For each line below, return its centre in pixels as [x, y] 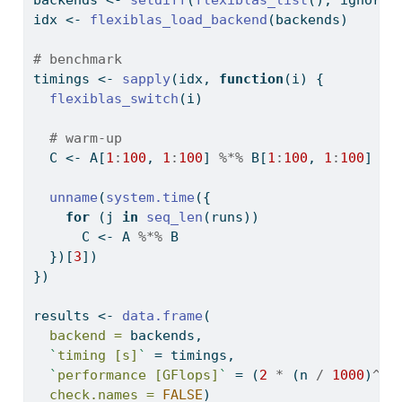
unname [73, 198]
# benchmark [77, 60]
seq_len [174, 218]
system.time [150, 198]
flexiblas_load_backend [178, 20]
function [251, 79]
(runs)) [231, 218]
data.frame [162, 316]
